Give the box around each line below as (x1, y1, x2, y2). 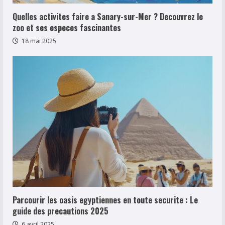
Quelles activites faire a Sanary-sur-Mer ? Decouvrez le (13, 10, 203, 23)
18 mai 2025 (20, 36, 56, 45)
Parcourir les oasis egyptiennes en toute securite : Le (13, 193, 198, 206)
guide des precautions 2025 (13, 204, 108, 217)
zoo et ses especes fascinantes (13, 21, 121, 34)
